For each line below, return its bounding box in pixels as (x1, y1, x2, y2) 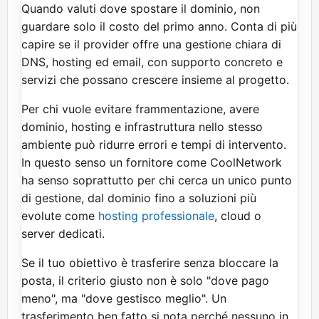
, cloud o (214, 208, 261, 223)
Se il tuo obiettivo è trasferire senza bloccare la (21, 255, 278, 270)
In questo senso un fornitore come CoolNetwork (21, 155, 282, 169)
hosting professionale (98, 208, 214, 223)
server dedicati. (21, 226, 105, 241)
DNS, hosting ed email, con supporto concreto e (21, 54, 283, 69)
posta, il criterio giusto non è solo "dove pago (21, 273, 269, 288)
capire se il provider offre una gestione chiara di (21, 36, 281, 51)
